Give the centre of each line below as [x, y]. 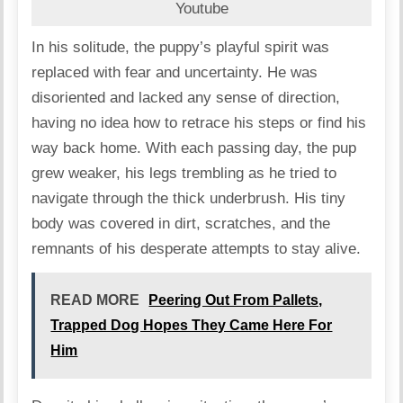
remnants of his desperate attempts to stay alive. [197, 249]
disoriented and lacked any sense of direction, [186, 98]
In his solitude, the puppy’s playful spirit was [181, 48]
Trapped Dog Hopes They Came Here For [192, 326]
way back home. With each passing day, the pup [194, 148]
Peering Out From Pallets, [236, 300]
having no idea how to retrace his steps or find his [199, 123]
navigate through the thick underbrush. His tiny [189, 199]
